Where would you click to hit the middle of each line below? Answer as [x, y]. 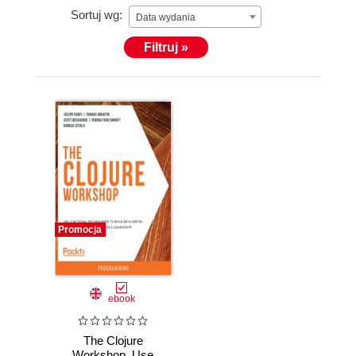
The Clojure [113, 341]
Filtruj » [166, 47]
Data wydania [166, 17]
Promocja [80, 230]
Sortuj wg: [97, 15]
